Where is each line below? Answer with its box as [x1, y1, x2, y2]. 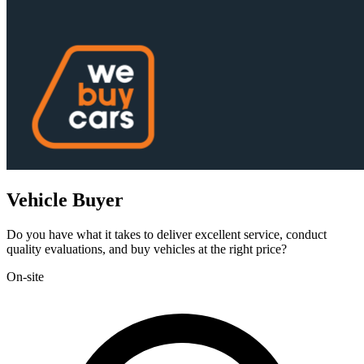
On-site [6, 269, 44, 284]
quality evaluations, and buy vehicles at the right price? [6, 241, 287, 256]
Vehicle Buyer [6, 188, 123, 210]
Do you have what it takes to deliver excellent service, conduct [6, 227, 327, 241]
